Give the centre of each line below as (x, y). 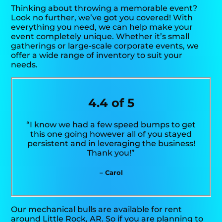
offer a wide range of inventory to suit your (97, 55)
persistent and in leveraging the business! (111, 144)
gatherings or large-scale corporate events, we (105, 46)
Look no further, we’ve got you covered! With (102, 17)
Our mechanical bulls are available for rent (97, 209)
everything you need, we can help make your (102, 27)
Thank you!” (111, 153)
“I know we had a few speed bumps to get (111, 125)
